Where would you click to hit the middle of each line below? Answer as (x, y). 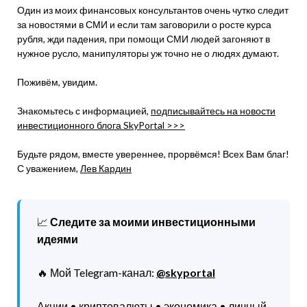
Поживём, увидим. (57, 82)
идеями (58, 239)
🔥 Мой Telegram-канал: (97, 272)
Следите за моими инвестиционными (153, 222)
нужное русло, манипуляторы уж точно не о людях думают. (148, 53)
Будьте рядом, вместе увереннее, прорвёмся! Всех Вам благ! (153, 154)
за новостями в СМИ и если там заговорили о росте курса (144, 24)
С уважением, (49, 168)
